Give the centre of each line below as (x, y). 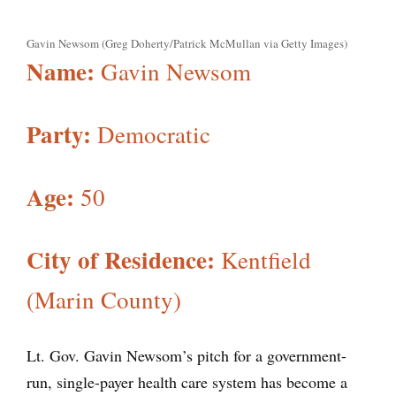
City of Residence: (121, 259)
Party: (59, 133)
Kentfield (263, 259)
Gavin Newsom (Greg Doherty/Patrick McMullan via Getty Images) (187, 43)
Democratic (151, 134)
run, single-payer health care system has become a (187, 381)
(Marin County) (104, 299)
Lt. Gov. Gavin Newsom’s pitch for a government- (187, 355)
